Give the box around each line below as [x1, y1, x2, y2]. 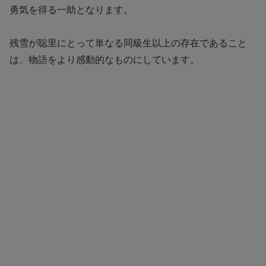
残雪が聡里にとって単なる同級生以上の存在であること [9, 38, 247, 49]
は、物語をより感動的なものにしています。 [9, 55, 199, 65]
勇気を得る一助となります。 [9, 4, 133, 15]
